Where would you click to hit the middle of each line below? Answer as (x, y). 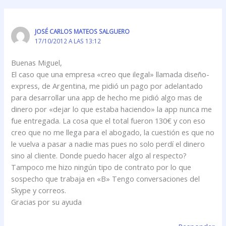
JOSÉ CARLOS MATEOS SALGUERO (82, 32)
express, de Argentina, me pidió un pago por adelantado (107, 86)
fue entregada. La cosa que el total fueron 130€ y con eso (108, 121)
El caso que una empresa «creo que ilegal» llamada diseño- (110, 74)
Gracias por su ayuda (47, 202)
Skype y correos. (39, 190)
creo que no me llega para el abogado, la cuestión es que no (113, 132)
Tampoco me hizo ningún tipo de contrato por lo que (101, 167)
